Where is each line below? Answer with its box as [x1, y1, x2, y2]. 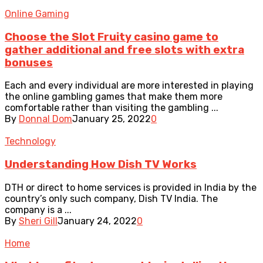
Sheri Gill [19, 215, 58, 227]
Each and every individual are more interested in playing [5, 80, 254, 92]
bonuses [5, 56, 53, 69]
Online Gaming [5, 8, 69, 19]
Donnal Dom [19, 113, 72, 125]
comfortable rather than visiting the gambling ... [5, 102, 218, 114]
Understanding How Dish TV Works [5, 158, 197, 171]
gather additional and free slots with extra [5, 43, 244, 56]
